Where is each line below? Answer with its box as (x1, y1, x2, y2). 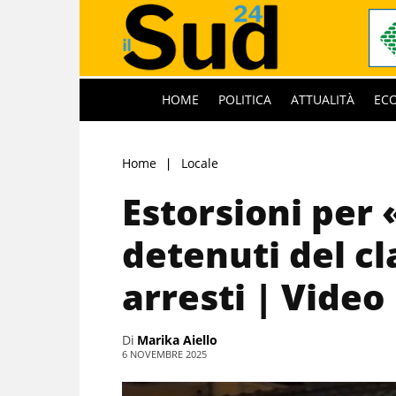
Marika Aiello (137, 331, 217, 348)
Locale (181, 154, 218, 171)
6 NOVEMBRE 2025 (122, 346, 207, 361)
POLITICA (218, 90, 271, 108)
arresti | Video (122, 271, 385, 321)
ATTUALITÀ (291, 90, 354, 108)
